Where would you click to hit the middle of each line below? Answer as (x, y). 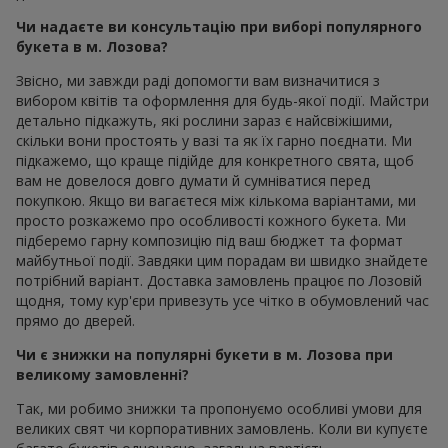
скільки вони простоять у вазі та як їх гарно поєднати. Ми (214, 140)
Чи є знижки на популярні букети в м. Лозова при (204, 354)
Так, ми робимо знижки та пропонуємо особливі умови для (219, 408)
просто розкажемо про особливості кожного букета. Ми (211, 220)
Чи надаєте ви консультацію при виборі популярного (219, 26)
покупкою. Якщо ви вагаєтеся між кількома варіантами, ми (216, 200)
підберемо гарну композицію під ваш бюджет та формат (209, 240)
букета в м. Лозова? (92, 46)
